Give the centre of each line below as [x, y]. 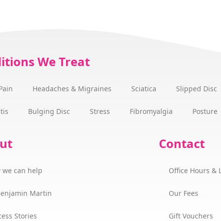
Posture [205, 111]
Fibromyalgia [151, 111]
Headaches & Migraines [72, 89]
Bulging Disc [49, 111]
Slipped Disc [196, 89]
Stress [100, 111]
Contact [182, 144]
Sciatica [144, 89]
